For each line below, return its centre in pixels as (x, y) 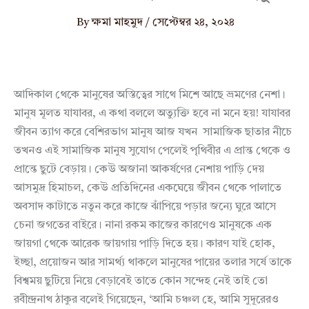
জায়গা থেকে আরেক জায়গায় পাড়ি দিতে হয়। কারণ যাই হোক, (144, 244)
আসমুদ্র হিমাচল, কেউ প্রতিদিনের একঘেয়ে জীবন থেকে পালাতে (148, 188)
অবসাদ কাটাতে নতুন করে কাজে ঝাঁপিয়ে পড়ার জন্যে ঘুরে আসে (145, 207)
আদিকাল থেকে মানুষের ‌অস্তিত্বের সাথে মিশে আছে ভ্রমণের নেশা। (150, 95)
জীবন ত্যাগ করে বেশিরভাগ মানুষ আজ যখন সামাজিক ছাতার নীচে (153, 132)
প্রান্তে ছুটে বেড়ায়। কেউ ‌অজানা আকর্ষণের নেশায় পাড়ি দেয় (139, 169)
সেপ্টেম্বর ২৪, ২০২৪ (193, 22)
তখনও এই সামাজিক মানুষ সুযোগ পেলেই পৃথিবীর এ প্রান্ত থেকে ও (152, 151)
